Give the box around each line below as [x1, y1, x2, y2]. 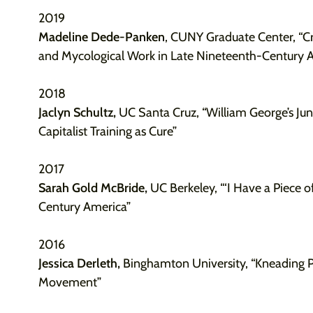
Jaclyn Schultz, [38, 105, 119, 120]
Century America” [38, 199, 131, 214]
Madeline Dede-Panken [38, 29, 165, 45]
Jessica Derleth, [38, 256, 123, 271]
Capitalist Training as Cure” [38, 124, 177, 139]
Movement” [38, 275, 101, 290]
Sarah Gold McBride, [38, 180, 150, 196]
